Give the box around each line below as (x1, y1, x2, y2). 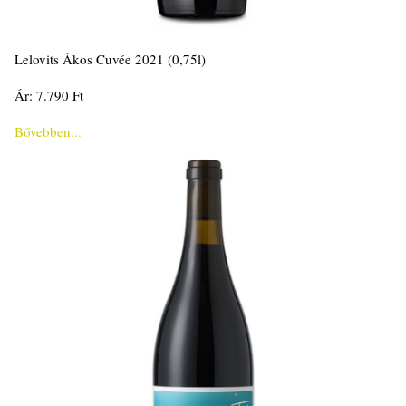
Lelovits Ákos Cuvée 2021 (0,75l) (14, 50, 206, 68)
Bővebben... (14, 122, 82, 140)
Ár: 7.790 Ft (14, 86, 83, 104)
